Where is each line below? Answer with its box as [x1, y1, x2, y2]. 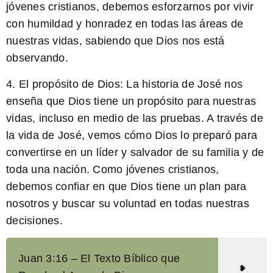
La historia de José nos [123, 77, 243, 90]
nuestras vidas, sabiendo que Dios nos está [6, 35, 225, 48]
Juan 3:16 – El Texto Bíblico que [18, 252, 180, 264]
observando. [6, 52, 68, 65]
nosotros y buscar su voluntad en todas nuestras [6, 197, 249, 210]
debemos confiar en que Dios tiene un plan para [6, 180, 247, 193]
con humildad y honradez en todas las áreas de [6, 18, 244, 30]
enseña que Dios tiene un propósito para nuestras [6, 94, 256, 107]
